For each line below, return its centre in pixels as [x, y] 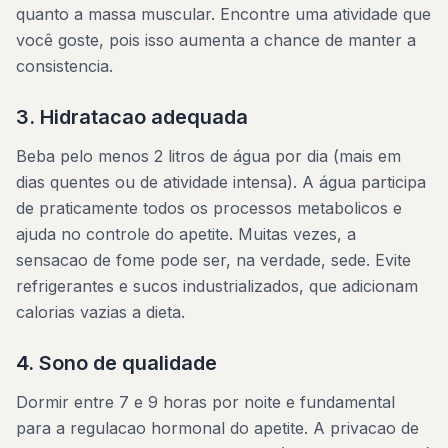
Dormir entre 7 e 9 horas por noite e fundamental [205, 402]
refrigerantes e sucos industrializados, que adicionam [217, 286]
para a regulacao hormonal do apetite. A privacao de [217, 428]
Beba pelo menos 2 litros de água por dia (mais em [208, 156]
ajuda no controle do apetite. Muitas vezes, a [186, 234]
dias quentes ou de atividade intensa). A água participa [221, 182]
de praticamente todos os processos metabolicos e [209, 208]
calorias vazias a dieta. [100, 312]
